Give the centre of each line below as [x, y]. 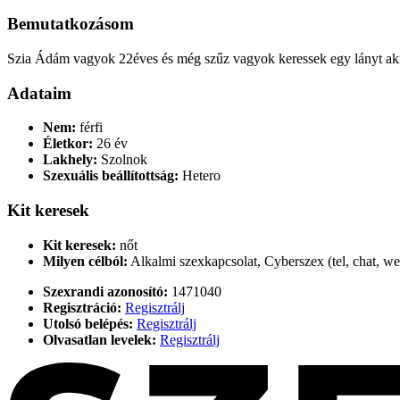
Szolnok [122, 160]
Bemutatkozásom [71, 24]
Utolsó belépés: [88, 323]
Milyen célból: [85, 261]
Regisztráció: [82, 307]
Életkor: [68, 144]
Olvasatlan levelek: [100, 339]
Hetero [200, 176]
